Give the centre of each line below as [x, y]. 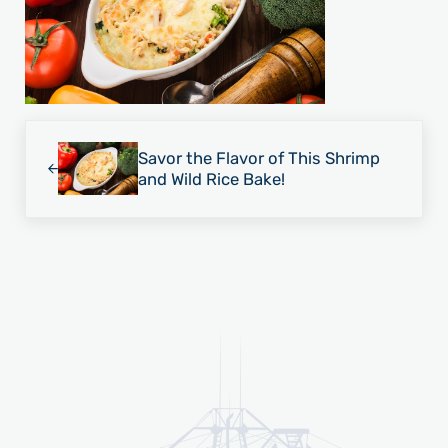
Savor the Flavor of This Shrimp [258, 157]
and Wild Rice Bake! [211, 178]
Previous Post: [80, 131]
